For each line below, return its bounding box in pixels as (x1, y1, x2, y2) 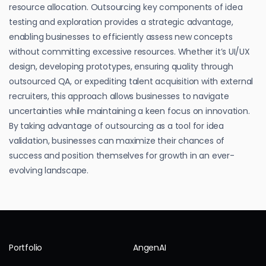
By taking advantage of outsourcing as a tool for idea (9, 119, 224, 132)
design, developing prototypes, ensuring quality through (9, 60, 233, 72)
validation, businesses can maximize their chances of (9, 134, 225, 147)
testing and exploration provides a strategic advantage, (9, 15, 233, 28)
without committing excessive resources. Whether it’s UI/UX (9, 45, 250, 58)
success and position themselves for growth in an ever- (9, 149, 235, 161)
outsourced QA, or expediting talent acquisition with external (9, 75, 254, 87)
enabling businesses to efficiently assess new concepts (9, 30, 233, 43)
